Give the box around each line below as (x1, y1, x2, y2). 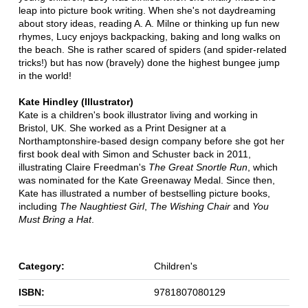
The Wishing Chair (149, 200, 233, 212)
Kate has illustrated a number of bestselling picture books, (18, 187, 270, 199)
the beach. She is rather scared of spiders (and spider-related (18, 43, 287, 55)
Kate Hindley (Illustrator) (18, 96, 133, 107)
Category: (18, 260, 65, 272)
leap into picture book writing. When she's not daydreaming (18, 4, 276, 16)
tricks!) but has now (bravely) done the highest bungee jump (18, 56, 280, 68)
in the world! (18, 69, 71, 81)
